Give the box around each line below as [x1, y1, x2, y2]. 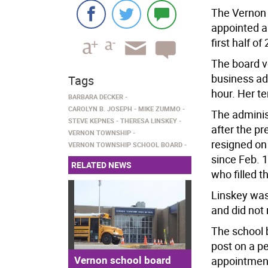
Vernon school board [74, 252, 171, 267]
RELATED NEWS [71, 159, 132, 170]
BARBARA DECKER [68, 92, 123, 101]
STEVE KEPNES [68, 116, 114, 125]
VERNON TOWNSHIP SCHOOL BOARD [68, 140, 182, 149]
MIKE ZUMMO [138, 104, 181, 113]
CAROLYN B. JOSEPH [68, 104, 132, 113]
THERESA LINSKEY [120, 116, 177, 125]
